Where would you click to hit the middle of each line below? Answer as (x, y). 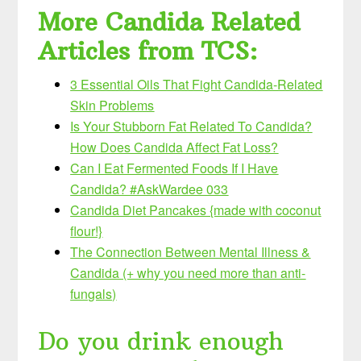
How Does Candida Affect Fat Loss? (174, 147)
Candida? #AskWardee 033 (149, 189)
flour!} (87, 231)
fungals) (93, 294)
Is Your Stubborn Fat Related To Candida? (191, 127)
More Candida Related (170, 23)
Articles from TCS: (148, 52)
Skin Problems (112, 106)
